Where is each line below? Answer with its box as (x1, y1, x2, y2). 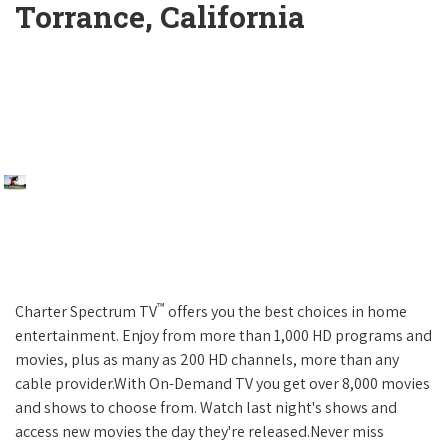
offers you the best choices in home (165, 301, 407, 323)
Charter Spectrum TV (15, 301, 157, 323)
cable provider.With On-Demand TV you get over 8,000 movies (15, 373, 430, 395)
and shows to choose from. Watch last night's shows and (15, 397, 397, 419)
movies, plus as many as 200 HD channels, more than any (15, 349, 399, 371)
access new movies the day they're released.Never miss (15, 421, 384, 443)
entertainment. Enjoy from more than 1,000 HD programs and (15, 325, 432, 347)
